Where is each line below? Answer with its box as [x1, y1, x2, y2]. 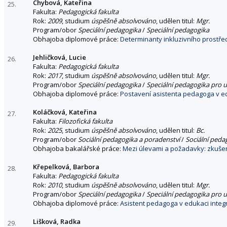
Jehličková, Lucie [33, 52, 86, 62]
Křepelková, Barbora [33, 162, 99, 171]
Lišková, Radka [33, 216, 81, 226]
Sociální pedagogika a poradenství [78, 134, 180, 144]
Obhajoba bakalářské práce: [33, 143, 123, 153]
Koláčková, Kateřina [33, 107, 97, 117]
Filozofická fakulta [58, 116, 112, 126]
